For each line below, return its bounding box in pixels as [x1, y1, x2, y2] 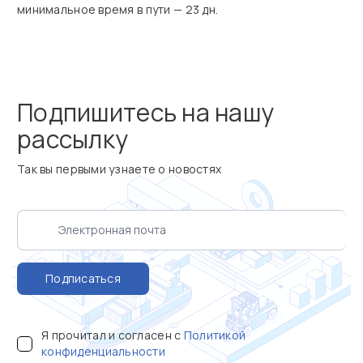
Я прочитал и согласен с [41, 327, 184, 343]
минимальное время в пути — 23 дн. [17, 2, 219, 17]
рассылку [17, 122, 129, 156]
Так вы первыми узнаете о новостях [17, 161, 222, 177]
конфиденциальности [41, 344, 166, 359]
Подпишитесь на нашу [17, 96, 275, 129]
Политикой [183, 327, 246, 343]
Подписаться [45, 271, 122, 286]
